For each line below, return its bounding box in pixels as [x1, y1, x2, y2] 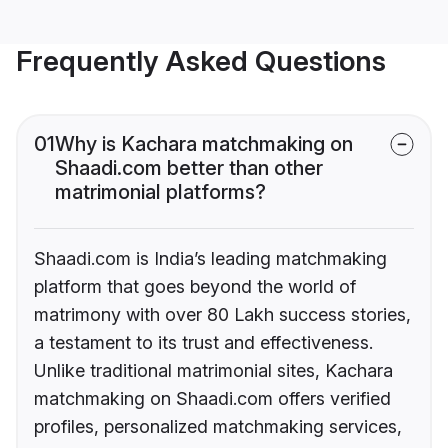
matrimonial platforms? [55, 180, 266, 205]
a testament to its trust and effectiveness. [34, 332, 373, 354]
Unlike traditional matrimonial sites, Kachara [34, 360, 393, 382]
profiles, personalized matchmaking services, [34, 416, 402, 438]
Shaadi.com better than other [55, 156, 323, 181]
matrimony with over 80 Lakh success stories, [34, 304, 411, 326]
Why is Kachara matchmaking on [55, 132, 353, 157]
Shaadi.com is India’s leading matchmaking [34, 248, 387, 270]
